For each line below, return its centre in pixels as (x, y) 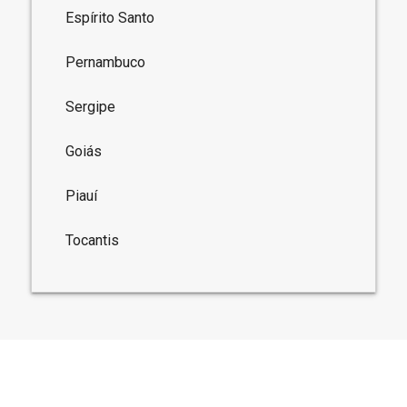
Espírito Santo (110, 17)
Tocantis (93, 240)
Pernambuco (106, 62)
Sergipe (91, 106)
